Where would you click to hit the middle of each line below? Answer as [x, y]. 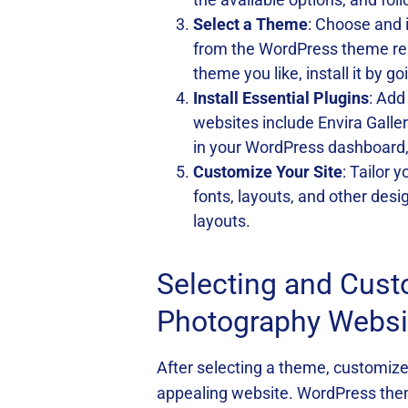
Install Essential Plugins [281, 98]
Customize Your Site [268, 172]
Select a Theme [250, 24]
